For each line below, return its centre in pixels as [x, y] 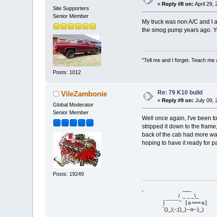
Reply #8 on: [178, 4]
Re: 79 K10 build [180, 93]
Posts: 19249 [69, 174]
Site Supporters [71, 8]
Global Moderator [73, 105]
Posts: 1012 [67, 72]
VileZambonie [84, 94]
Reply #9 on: [178, 101]
